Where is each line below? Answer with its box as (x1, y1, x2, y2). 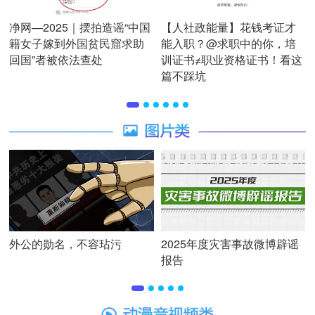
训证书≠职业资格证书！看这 (160, 51, 302, 68)
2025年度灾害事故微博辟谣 (160, 235, 299, 252)
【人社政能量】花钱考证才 (160, 19, 296, 36)
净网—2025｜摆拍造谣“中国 (9, 19, 151, 36)
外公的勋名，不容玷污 (9, 235, 122, 252)
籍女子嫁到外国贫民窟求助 (9, 35, 145, 52)
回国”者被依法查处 (9, 51, 103, 68)
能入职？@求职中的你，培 (160, 35, 296, 52)
